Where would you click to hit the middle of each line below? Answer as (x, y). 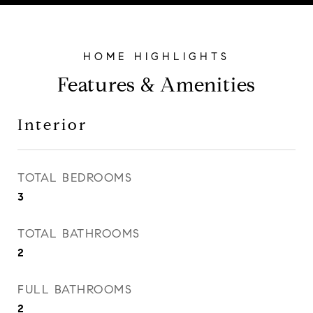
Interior (52, 125)
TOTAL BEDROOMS (75, 178)
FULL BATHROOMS (75, 290)
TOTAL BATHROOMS (79, 234)
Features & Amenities (156, 85)
